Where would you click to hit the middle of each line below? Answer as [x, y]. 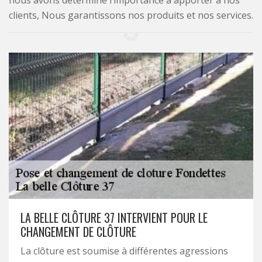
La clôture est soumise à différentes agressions [124, 251]
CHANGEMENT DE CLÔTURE [78, 232]
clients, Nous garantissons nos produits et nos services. [131, 15]
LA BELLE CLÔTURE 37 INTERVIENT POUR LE [114, 218]
